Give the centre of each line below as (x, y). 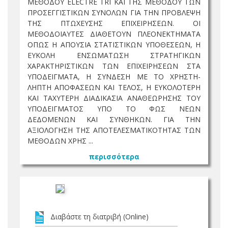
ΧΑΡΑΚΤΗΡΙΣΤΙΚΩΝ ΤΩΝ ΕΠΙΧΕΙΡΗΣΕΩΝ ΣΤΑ (114, 66)
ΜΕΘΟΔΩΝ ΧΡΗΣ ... (60, 141)
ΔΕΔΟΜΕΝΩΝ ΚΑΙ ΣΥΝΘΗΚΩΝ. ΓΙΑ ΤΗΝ (114, 119)
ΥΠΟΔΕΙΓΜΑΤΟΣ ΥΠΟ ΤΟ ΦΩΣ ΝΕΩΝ (114, 109)
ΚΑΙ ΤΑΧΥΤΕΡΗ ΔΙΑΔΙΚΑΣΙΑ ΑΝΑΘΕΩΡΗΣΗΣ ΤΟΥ (114, 98)
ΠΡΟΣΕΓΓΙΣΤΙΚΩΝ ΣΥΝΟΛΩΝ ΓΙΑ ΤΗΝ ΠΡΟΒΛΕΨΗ (114, 12)
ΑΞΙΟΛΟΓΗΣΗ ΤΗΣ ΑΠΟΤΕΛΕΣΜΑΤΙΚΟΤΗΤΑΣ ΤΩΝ (114, 130)
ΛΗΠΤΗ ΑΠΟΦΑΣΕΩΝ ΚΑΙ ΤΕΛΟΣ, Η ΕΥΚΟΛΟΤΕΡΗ (114, 87)
